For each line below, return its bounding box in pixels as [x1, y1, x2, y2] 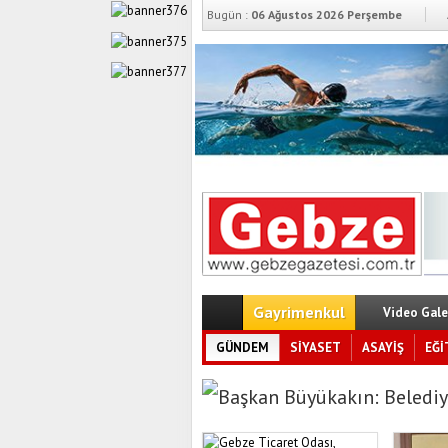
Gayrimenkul [253, 302, 345, 322]
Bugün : [207, 7, 248, 22]
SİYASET [290, 339, 341, 356]
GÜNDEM [216, 339, 269, 356]
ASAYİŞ [362, 339, 404, 356]
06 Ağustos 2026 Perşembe [248, 7, 402, 22]
